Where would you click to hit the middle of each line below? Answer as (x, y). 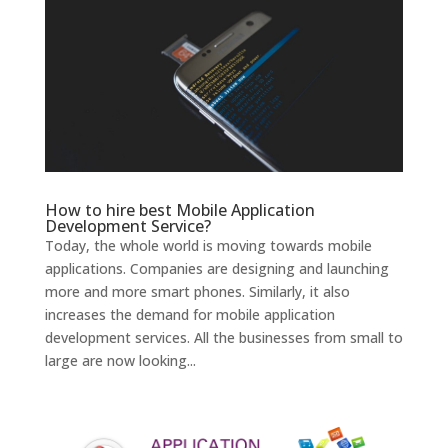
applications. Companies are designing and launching (216, 269)
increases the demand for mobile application (189, 315)
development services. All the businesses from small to (223, 338)
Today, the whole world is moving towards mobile (208, 246)
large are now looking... (120, 361)
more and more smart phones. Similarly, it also (197, 292)
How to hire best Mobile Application (179, 210)
